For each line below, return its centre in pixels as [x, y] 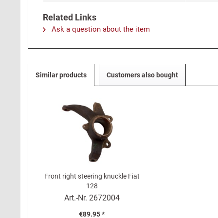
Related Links [70, 17]
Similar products [61, 75]
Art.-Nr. [76, 198]
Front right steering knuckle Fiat [92, 176]
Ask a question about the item [100, 29]
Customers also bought [142, 75]
